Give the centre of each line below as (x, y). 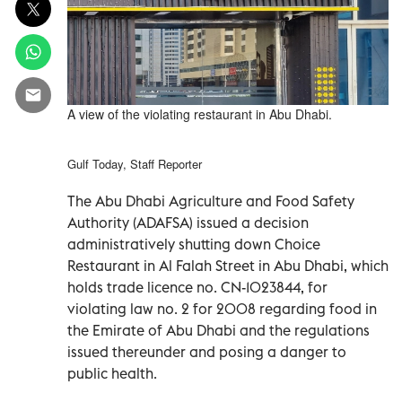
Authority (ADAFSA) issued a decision (188, 222)
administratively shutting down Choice (194, 244)
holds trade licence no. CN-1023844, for (197, 287)
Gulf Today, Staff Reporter (135, 163)
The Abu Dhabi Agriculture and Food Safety (211, 201)
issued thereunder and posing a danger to (207, 351)
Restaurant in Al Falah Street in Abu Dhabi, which (228, 265)
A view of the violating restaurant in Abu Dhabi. (200, 114)
